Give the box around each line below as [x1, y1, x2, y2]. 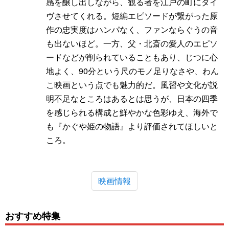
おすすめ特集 [5, 209, 60, 223]
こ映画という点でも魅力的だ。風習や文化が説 [46, 78, 218, 90]
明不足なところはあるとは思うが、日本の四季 [46, 92, 218, 104]
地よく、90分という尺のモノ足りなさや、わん [46, 64, 219, 77]
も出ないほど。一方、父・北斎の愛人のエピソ [46, 37, 218, 49]
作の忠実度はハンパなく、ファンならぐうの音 [46, 23, 218, 35]
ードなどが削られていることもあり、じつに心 [46, 51, 218, 63]
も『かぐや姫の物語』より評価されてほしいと [46, 120, 218, 132]
